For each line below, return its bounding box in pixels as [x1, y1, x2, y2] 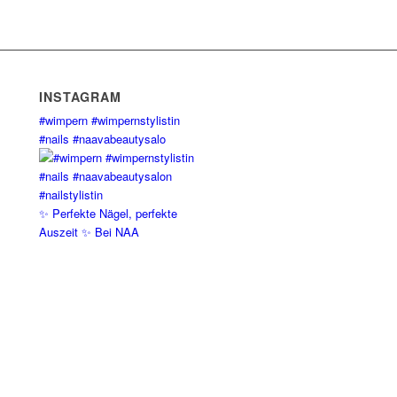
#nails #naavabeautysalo [39, 130, 167, 148]
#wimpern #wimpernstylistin [39, 112, 181, 129]
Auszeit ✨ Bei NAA [39, 223, 140, 241]
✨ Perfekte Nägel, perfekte [39, 205, 178, 222]
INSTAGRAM [39, 88, 122, 106]
